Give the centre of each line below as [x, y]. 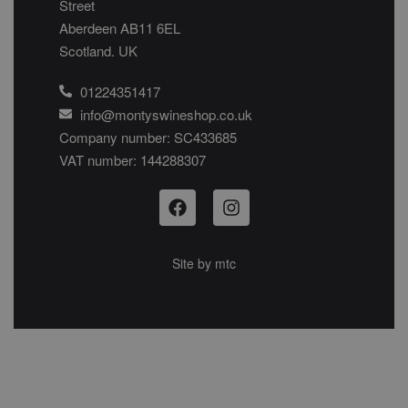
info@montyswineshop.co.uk [166, 114]
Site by [194, 263]
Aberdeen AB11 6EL [120, 27]
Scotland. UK [98, 50]
